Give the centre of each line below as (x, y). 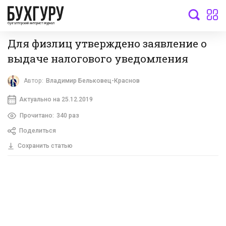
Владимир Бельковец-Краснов (93, 81)
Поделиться (37, 131)
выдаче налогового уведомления (98, 58)
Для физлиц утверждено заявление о (107, 43)
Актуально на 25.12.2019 (56, 99)
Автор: (34, 81)
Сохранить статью (45, 146)
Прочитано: (37, 115)
